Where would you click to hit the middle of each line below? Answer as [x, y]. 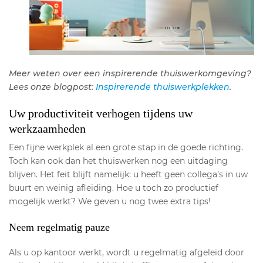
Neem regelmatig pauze [59, 227]
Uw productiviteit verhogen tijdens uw [101, 114]
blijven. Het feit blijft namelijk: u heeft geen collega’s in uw [128, 175]
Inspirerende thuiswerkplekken [163, 87]
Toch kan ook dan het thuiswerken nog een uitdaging [118, 161]
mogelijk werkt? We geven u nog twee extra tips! [110, 202]
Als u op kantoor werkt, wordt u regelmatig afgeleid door [127, 253]
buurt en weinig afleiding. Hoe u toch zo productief [114, 188]
